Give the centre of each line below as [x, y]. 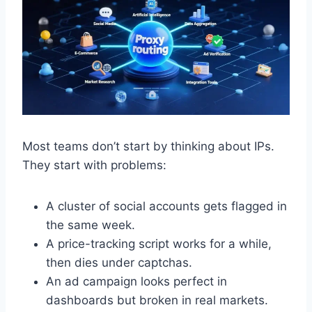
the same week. [91, 225]
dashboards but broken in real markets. [157, 300]
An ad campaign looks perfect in [136, 281]
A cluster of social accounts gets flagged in [166, 206]
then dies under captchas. [119, 262]
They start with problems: [94, 165]
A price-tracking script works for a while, [159, 243]
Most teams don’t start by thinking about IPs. [148, 146]
